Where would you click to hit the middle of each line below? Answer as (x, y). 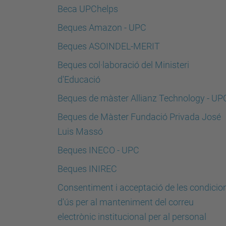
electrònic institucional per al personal (132, 217)
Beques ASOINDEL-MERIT (109, 46)
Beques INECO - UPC (128, 150)
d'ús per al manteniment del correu (126, 202)
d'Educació (79, 79)
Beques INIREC (87, 169)
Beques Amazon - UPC (102, 27)
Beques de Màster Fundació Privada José (139, 117)
